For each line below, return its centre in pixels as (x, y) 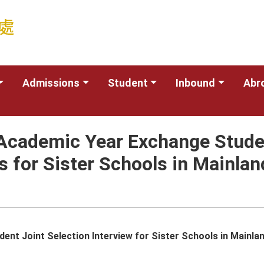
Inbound (196, 83)
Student (128, 83)
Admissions (51, 83)
